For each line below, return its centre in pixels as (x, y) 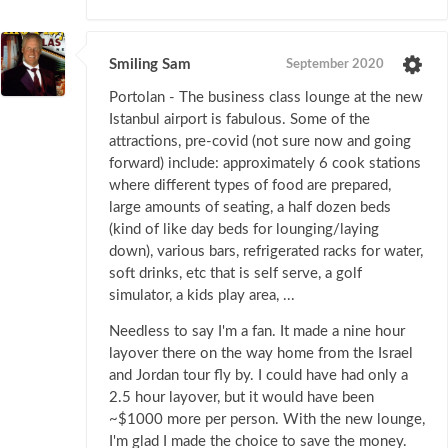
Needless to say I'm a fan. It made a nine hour (257, 332)
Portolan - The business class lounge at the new (266, 98)
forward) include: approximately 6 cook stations (265, 164)
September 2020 (335, 65)
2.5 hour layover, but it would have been (241, 398)
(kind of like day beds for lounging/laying (244, 230)
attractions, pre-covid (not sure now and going (260, 142)
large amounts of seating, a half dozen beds (250, 208)
